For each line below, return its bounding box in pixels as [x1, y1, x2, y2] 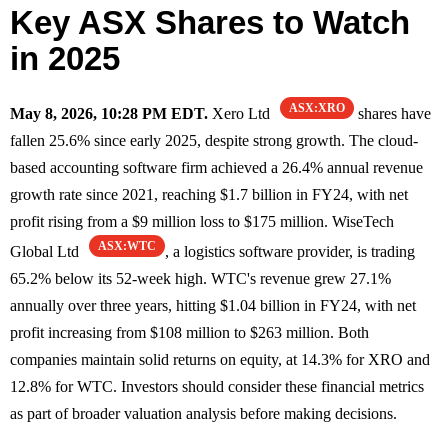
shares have [354, 104, 431, 122]
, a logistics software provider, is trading [165, 242, 415, 260]
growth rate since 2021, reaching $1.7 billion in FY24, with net [10, 185, 408, 203]
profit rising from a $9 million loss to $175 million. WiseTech [10, 212, 394, 230]
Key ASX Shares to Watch [10, 3, 410, 41]
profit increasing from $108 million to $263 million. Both [10, 323, 369, 341]
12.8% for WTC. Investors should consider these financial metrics [10, 377, 424, 395]
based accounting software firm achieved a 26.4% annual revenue [10, 158, 423, 176]
